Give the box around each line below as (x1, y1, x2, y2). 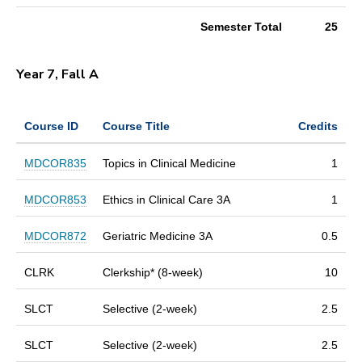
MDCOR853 (24, 192, 86, 206)
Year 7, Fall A (16, 65, 102, 83)
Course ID (24, 119, 78, 133)
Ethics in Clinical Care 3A (103, 192, 230, 206)
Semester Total (200, 19, 282, 33)
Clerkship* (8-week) (103, 265, 203, 279)
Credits (298, 119, 338, 133)
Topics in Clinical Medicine (103, 156, 236, 170)
